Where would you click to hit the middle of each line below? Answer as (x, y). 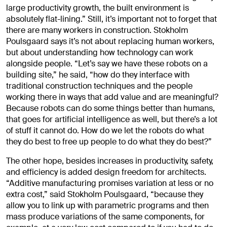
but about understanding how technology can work (100, 53)
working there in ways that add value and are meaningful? (112, 97)
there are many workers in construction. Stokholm (97, 30)
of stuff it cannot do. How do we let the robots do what (105, 131)
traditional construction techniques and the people (99, 86)
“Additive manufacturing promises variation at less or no (110, 183)
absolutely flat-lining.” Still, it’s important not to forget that (111, 19)
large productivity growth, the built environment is (98, 8)
